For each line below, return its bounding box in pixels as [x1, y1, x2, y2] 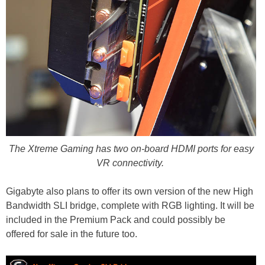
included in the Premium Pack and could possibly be [6, 215, 225, 225]
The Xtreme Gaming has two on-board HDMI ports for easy [8, 144, 254, 154]
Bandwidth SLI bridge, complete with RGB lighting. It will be [6, 201, 254, 211]
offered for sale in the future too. [6, 229, 140, 240]
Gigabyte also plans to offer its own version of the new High [6, 186, 253, 197]
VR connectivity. [96, 158, 166, 169]
